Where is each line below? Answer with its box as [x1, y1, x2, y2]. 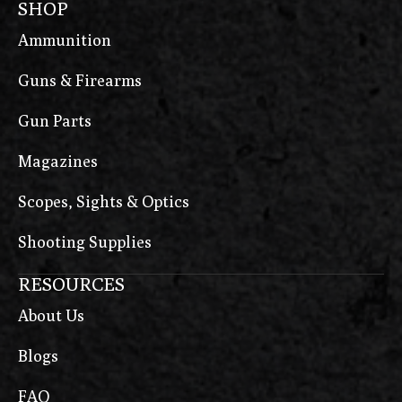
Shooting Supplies [18, 232, 152, 252]
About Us [18, 306, 84, 326]
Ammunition [18, 31, 111, 50]
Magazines [18, 152, 98, 171]
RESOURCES [18, 273, 125, 296]
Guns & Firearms [18, 71, 142, 91]
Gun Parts [18, 111, 92, 131]
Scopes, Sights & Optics [18, 192, 189, 212]
